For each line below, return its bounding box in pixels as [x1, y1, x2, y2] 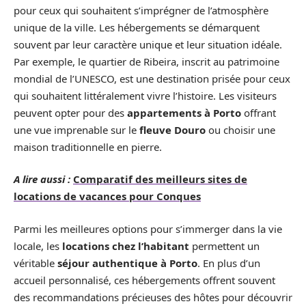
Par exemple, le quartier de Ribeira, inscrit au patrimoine [14, 54, 279, 68]
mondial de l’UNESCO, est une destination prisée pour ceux [14, 71, 290, 85]
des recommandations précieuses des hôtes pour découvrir [14, 290, 292, 304]
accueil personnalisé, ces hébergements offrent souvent [14, 273, 275, 287]
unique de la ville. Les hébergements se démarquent [14, 20, 260, 34]
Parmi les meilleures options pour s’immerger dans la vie [14, 221, 282, 236]
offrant [241, 105, 276, 120]
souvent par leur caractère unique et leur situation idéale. [14, 37, 282, 51]
